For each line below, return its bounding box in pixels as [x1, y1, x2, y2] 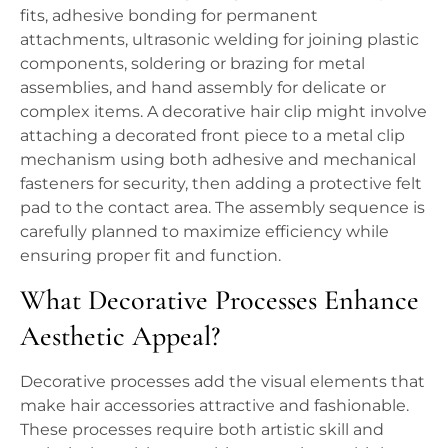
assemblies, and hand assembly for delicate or [20, 78, 386, 98]
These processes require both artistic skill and [20, 420, 384, 440]
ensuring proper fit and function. [20, 246, 281, 266]
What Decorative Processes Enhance [20, 283, 419, 318]
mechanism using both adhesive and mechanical [20, 150, 416, 170]
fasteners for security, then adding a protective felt [20, 174, 422, 194]
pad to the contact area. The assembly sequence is [20, 198, 425, 218]
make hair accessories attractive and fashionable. [20, 396, 409, 416]
